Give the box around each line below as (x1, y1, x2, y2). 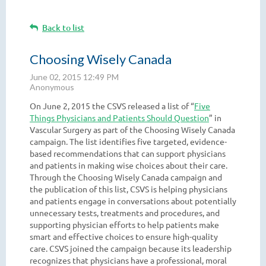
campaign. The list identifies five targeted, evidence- (30, 136, 227, 147)
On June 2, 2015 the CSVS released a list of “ (30, 100, 194, 111)
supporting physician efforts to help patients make (30, 219, 219, 230)
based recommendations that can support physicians (30, 148, 226, 159)
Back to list (42, 22, 84, 33)
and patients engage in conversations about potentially (30, 195, 236, 206)
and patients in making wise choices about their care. (30, 160, 227, 170)
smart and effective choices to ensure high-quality (30, 231, 218, 242)
